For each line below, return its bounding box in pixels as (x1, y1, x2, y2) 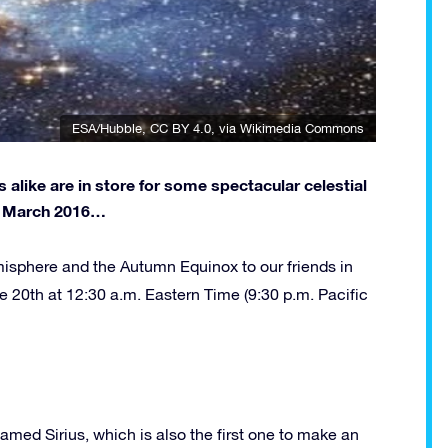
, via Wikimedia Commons (211, 120, 364, 136)
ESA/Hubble (72, 120, 142, 136)
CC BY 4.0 (150, 120, 211, 136)
